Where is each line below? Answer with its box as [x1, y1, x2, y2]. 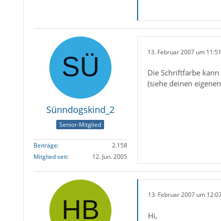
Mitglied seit [33, 152, 67, 161]
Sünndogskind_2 [46, 104, 114, 116]
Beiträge [33, 141, 57, 149]
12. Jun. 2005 [92, 152, 127, 161]
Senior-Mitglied [59, 120, 102, 129]
